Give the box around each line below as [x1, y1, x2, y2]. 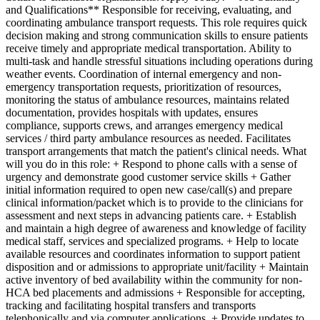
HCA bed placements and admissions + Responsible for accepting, [6, 286, 305, 299]
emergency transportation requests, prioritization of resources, [6, 80, 281, 93]
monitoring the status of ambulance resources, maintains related [6, 93, 289, 106]
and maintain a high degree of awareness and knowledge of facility [6, 221, 306, 234]
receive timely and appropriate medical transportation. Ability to [6, 41, 291, 54]
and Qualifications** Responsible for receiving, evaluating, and [6, 3, 291, 16]
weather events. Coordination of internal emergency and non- [6, 67, 281, 80]
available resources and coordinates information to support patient [6, 247, 300, 260]
